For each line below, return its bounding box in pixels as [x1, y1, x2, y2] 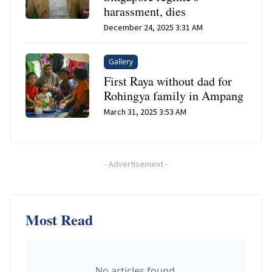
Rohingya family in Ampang [104, 87, 244, 104]
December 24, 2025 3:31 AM [104, 22, 203, 33]
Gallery [109, 56, 134, 67]
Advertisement [109, 158, 163, 170]
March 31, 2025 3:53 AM [104, 106, 187, 118]
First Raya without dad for [104, 73, 233, 90]
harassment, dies [104, 3, 186, 20]
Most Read [25, 209, 93, 231]
